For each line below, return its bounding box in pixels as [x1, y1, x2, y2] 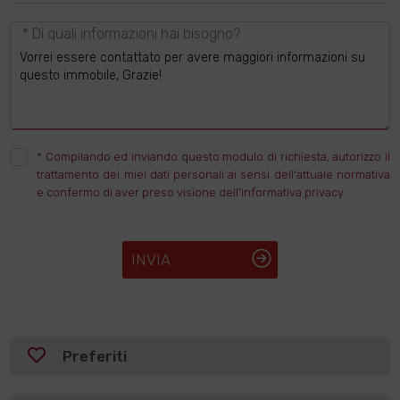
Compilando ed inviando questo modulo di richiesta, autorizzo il [45, 150, 390, 163]
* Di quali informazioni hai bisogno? [21, 25, 240, 43]
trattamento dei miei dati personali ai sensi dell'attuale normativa [37, 168, 390, 181]
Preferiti [59, 347, 128, 365]
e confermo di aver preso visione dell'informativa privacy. [37, 186, 346, 199]
